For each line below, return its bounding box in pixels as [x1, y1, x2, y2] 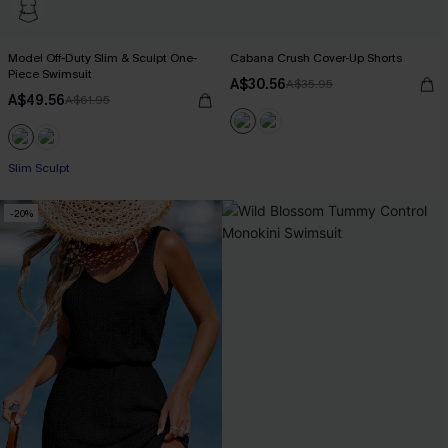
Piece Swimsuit [8, 66, 92, 82]
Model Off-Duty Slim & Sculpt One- [8, 50, 197, 66]
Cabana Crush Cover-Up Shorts [230, 50, 402, 66]
